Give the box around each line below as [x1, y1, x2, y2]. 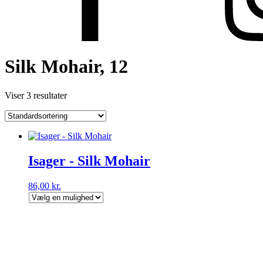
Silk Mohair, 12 [5, 56, 128, 77]
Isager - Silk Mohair [28, 153, 150, 168]
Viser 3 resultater [5, 90, 67, 100]
